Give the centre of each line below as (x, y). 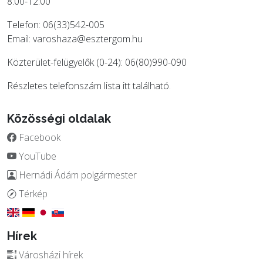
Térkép (32, 194)
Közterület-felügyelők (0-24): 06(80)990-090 (97, 62)
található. (151, 86)
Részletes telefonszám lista (65, 86)
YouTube (36, 156)
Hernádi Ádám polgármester (77, 175)
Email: (20, 39)
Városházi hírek (50, 255)
